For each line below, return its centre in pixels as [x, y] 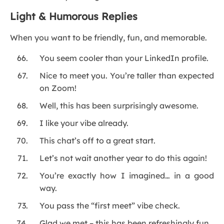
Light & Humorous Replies [74, 16]
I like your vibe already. [84, 123]
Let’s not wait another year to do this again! [123, 158]
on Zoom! [58, 88]
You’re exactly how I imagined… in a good [127, 176]
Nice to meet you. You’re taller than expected [127, 76]
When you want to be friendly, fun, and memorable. [108, 38]
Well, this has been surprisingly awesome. [119, 106]
